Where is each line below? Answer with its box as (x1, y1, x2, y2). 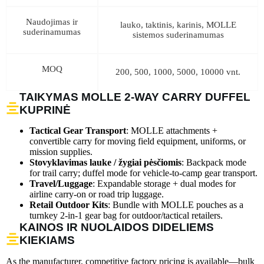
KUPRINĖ (19, 103, 71, 116)
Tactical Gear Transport (29, 126, 126, 136)
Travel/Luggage (29, 179, 93, 189)
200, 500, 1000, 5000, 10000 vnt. (115, 67, 240, 77)
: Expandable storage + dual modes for (93, 179, 236, 189)
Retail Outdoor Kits (29, 200, 108, 210)
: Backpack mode (181, 157, 246, 168)
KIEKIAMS (19, 234, 75, 247)
